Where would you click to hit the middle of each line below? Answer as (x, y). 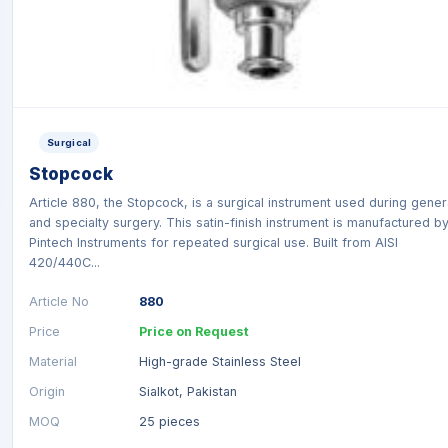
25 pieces (169, 421)
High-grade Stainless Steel (220, 361)
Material (53, 361)
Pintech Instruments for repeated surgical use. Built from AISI (213, 242)
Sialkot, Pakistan (188, 391)
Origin (47, 391)
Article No (59, 301)
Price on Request (194, 331)
